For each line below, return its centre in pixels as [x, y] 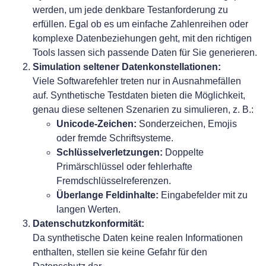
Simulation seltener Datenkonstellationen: [127, 66]
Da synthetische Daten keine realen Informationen [138, 237]
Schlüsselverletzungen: [110, 152]
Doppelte [183, 152]
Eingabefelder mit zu [203, 195]
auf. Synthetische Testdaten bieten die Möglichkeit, [139, 95]
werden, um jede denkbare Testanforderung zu [130, 9]
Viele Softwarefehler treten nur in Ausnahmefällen [137, 81]
